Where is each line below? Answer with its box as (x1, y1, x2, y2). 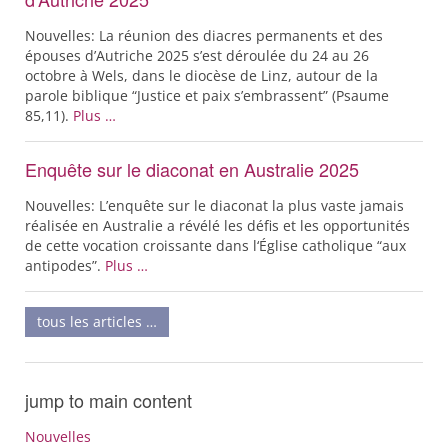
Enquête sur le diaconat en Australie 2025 (25, 156, 359, 182)
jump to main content (25, 387, 192, 413)
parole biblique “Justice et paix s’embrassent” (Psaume (25, 86, 389, 105)
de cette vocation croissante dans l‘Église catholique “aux (25, 236, 406, 255)
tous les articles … (37, 312, 157, 331)
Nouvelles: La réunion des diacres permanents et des (25, 26, 383, 45)
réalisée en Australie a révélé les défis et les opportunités (25, 216, 410, 235)
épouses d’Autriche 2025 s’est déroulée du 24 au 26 (25, 46, 369, 65)
